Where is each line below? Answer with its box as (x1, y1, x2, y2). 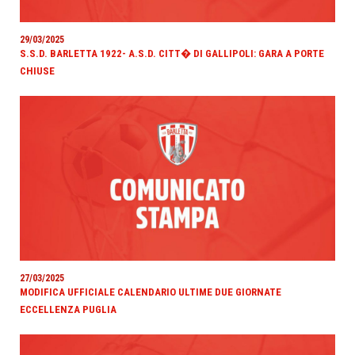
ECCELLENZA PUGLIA (20, 303, 116, 315)
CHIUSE (20, 64, 55, 77)
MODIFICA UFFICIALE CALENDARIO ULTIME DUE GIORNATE (20, 285, 281, 298)
